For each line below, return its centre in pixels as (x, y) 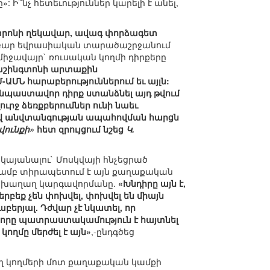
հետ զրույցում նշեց (80, 129)
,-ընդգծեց (113, 232)
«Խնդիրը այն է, (152, 184)
